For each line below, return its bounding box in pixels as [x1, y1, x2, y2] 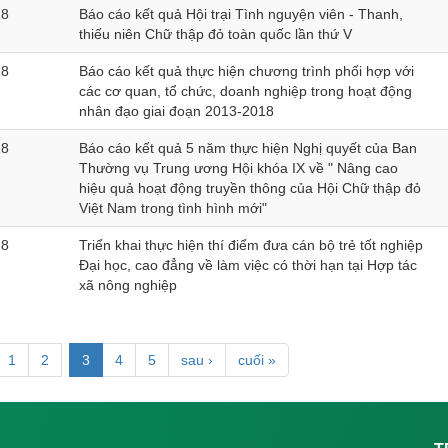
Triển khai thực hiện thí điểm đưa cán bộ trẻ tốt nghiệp [79, 237, 423, 253]
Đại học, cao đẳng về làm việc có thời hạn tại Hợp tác [79, 257, 417, 273]
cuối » [238, 352, 277, 368]
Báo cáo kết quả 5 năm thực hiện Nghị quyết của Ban [79, 140, 417, 156]
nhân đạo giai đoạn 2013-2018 [79, 103, 274, 119]
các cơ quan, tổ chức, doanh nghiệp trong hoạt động [79, 83, 412, 99]
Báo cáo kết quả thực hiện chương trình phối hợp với [79, 63, 414, 79]
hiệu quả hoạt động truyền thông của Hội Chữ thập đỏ [79, 180, 421, 196]
